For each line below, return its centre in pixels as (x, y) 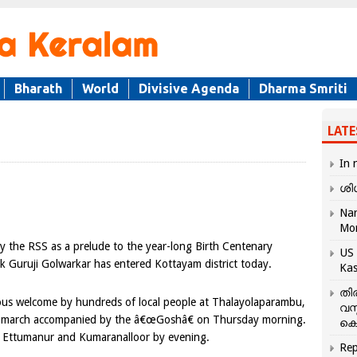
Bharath (38, 88)
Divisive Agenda (189, 88)
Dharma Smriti (303, 88)
